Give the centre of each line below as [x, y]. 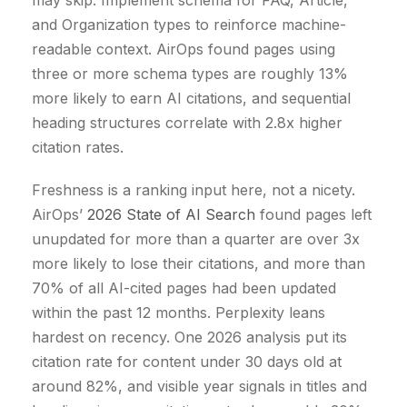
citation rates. [78, 148]
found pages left [313, 215]
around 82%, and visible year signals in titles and [199, 387]
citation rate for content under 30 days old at [187, 362]
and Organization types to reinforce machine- [189, 25]
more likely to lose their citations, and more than [199, 264]
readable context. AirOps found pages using [184, 50]
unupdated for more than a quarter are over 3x [196, 239]
